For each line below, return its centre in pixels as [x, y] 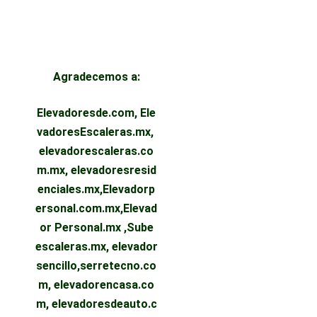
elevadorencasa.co [104, 284]
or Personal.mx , [83, 227]
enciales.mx [69, 189]
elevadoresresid [113, 170]
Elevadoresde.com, [89, 113]
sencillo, [58, 265]
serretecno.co [119, 265]
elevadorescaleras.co [97, 151]
